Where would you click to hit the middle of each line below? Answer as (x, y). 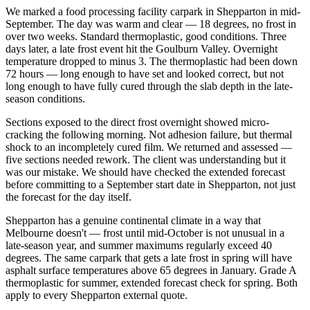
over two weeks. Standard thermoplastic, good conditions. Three (146, 37)
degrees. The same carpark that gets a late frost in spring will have (149, 258)
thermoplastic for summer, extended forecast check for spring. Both (152, 283)
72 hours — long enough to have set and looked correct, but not (145, 74)
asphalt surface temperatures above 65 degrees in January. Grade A (151, 271)
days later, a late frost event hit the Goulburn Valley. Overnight (142, 49)
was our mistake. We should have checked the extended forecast (145, 172)
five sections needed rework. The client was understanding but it (146, 160)
